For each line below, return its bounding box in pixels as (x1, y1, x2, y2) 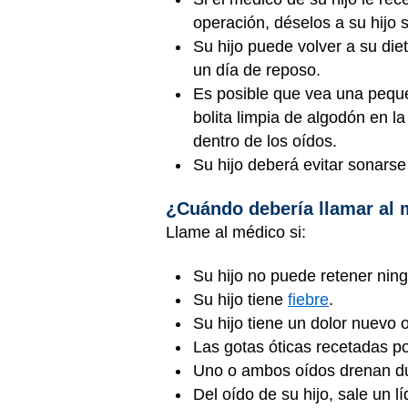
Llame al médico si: (166, 222, 306, 241)
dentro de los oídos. (193, 132, 342, 151)
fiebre (288, 291, 329, 310)
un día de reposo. (193, 61, 325, 80)
